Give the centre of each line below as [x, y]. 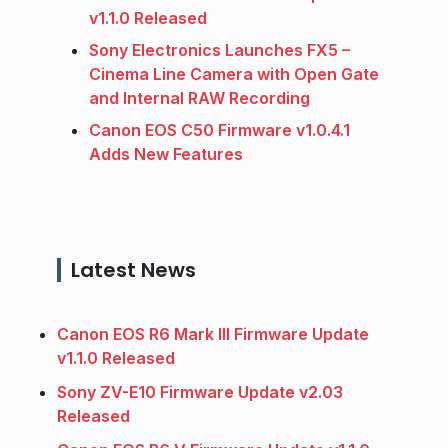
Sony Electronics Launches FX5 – [219, 49]
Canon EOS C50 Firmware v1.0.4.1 [219, 129]
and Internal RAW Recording [199, 97]
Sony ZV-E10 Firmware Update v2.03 [200, 391]
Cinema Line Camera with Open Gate [234, 73]
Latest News [133, 269]
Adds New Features [166, 153]
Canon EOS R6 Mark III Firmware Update [213, 333]
